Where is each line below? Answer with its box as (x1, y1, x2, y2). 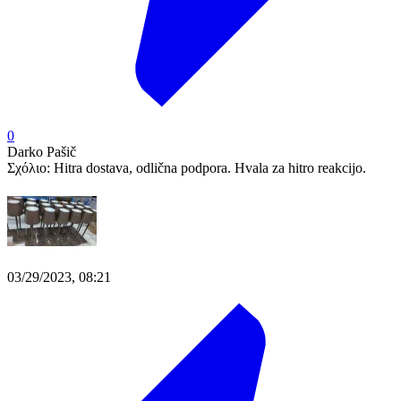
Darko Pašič (7, 144, 76, 160)
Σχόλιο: (7, 160, 54, 176)
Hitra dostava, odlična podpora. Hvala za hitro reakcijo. (54, 160, 366, 176)
